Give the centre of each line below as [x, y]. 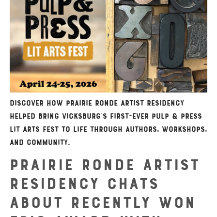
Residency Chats [85, 184]
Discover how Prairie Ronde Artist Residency [97, 103]
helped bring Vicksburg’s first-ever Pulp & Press [106, 116]
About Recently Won [103, 203]
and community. [40, 142]
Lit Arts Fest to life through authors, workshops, [108, 129]
